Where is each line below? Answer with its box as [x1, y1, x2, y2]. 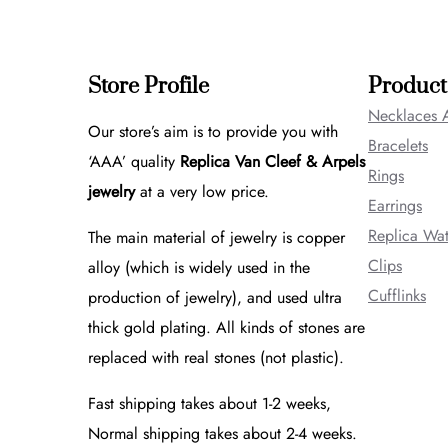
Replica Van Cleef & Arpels [180, 149, 365, 173]
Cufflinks [368, 283, 426, 307]
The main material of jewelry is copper [88, 225, 345, 249]
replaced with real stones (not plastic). [88, 345, 344, 369]
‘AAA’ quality [88, 149, 180, 173]
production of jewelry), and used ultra [88, 285, 342, 309]
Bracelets [368, 133, 428, 157]
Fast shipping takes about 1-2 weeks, [88, 391, 331, 415]
